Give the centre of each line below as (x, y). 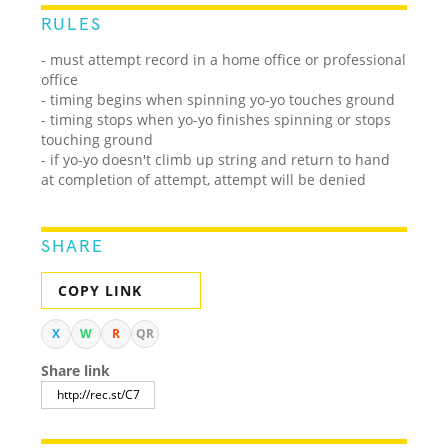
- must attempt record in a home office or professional (224, 59)
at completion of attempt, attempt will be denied (204, 179)
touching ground (97, 139)
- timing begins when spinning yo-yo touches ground (218, 99)
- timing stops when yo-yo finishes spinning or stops (216, 119)
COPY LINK (100, 290)
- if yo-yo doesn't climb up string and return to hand (216, 159)
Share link (76, 370)
